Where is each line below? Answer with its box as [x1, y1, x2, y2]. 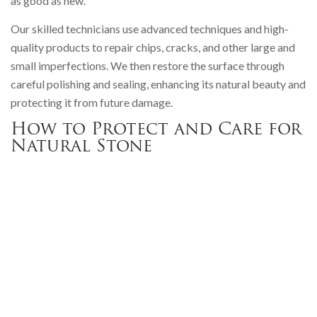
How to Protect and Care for [11, 122, 301, 139]
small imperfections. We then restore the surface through [11, 58, 284, 72]
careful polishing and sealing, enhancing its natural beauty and [11, 76, 306, 91]
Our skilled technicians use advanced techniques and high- [11, 21, 289, 35]
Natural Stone [11, 139, 152, 156]
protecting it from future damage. [11, 95, 173, 109]
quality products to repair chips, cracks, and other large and [11, 40, 295, 54]
